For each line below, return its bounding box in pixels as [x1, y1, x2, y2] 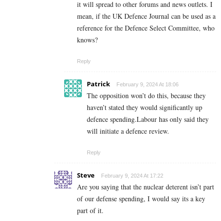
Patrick [87, 79, 110, 88]
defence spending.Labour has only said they [87, 114, 209, 124]
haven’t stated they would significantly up [87, 102, 202, 112]
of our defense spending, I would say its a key [77, 193, 205, 203]
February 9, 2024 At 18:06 [116, 81, 179, 87]
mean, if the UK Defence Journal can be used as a [77, 11, 216, 21]
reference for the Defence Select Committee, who [77, 23, 215, 33]
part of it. [77, 205, 104, 215]
